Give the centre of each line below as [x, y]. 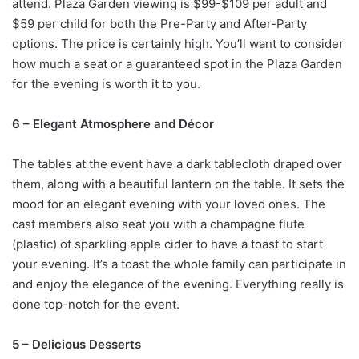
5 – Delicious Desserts [77, 344]
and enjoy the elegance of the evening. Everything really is [178, 284]
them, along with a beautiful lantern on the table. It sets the [178, 184]
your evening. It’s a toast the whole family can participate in [179, 264]
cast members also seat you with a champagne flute [158, 224]
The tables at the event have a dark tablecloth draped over [177, 163]
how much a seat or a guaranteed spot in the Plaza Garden [177, 63]
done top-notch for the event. [96, 304]
